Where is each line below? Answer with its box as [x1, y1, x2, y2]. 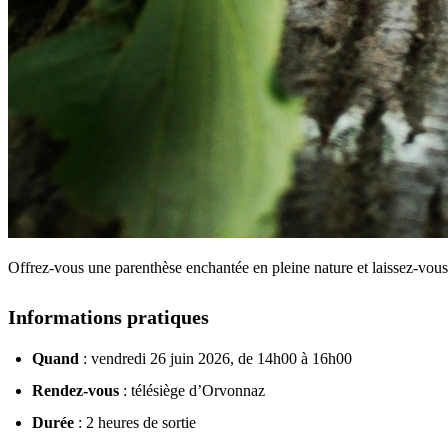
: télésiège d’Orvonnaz [119, 381, 265, 399]
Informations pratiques [8, 305, 209, 328]
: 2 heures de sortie [74, 413, 196, 431]
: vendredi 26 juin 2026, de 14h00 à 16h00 [79, 349, 352, 367]
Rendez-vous [32, 381, 119, 399]
